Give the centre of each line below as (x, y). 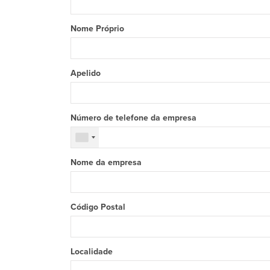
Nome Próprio (97, 29)
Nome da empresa (106, 163)
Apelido (86, 74)
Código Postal (98, 207)
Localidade (92, 252)
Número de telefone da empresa (133, 118)
